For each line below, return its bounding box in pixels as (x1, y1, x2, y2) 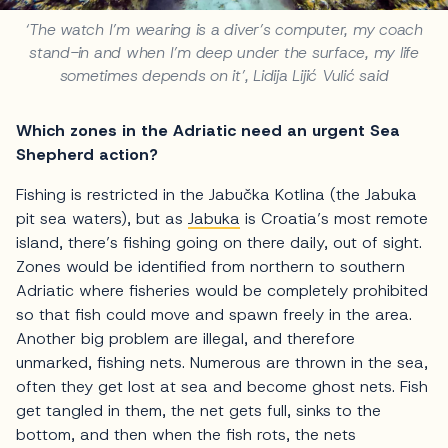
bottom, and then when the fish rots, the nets (16, 424, 356, 446)
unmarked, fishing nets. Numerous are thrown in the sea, (16, 352, 428, 374)
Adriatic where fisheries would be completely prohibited (16, 280, 428, 302)
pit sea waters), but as (16, 208, 188, 230)
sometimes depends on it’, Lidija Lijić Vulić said (59, 65, 389, 87)
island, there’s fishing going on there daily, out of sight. (16, 232, 422, 254)
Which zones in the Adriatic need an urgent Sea (16, 120, 400, 142)
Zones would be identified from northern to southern (16, 256, 405, 278)
